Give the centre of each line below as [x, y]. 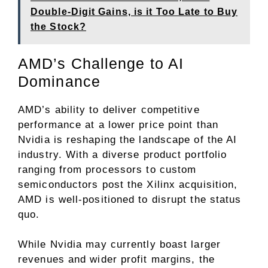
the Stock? [58, 26]
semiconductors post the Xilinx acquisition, [128, 184]
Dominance [59, 81]
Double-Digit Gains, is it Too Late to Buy [134, 11]
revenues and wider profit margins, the [116, 259]
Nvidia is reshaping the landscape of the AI [128, 139]
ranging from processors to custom [107, 169]
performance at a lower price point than [118, 124]
